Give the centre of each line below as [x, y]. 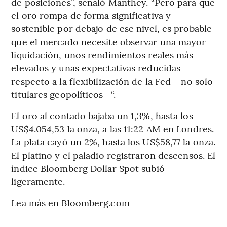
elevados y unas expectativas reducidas [96, 67]
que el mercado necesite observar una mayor [109, 41]
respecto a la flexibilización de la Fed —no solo [112, 81]
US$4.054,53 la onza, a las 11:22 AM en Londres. [113, 128]
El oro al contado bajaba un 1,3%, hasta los [102, 115]
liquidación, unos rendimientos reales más [102, 54]
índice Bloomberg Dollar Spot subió [88, 168]
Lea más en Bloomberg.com [70, 202]
